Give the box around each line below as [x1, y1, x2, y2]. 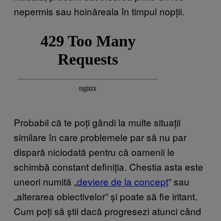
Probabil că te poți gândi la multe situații [14, 115, 181, 129]
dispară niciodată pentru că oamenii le [14, 145, 175, 158]
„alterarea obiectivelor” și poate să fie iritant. [14, 189, 197, 203]
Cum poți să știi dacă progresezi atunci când [14, 204, 201, 218]
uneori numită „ [14, 174, 77, 188]
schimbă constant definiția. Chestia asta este [14, 159, 203, 173]
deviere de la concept [77, 174, 168, 188]
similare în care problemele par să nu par [14, 130, 186, 144]
